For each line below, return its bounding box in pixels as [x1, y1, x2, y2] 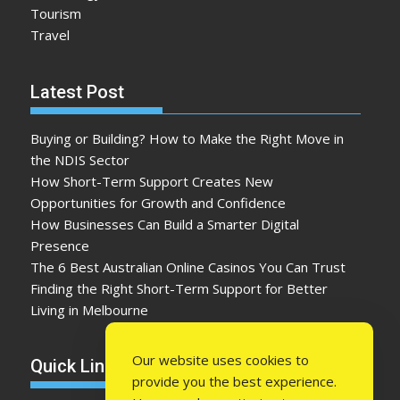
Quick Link [30, 355, 114, 378]
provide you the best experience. [132, 372, 337, 390]
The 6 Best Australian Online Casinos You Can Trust [30, 257, 346, 276]
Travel [30, 26, 71, 45]
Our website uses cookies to [132, 351, 309, 369]
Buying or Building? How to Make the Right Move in [30, 129, 345, 147]
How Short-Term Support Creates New [30, 171, 274, 190]
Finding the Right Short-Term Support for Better [30, 279, 329, 297]
